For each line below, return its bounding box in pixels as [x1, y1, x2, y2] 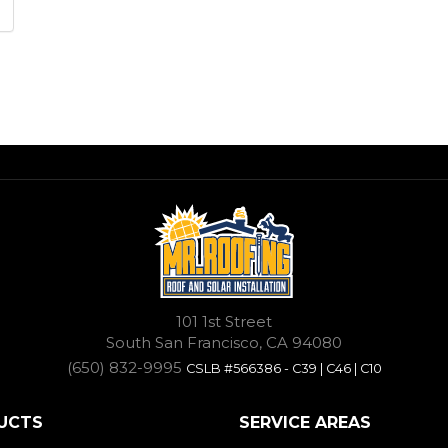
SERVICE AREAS [239, 412, 371, 432]
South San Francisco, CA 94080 [106, 332, 342, 352]
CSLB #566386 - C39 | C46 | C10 [185, 360, 382, 376]
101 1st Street [176, 311, 272, 331]
